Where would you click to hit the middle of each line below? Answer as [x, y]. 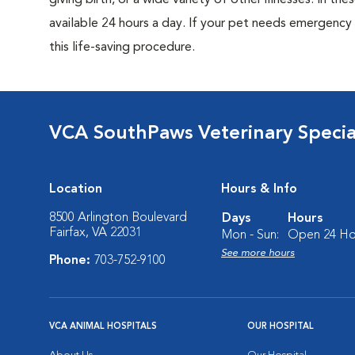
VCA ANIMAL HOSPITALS [103, 327]
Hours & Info [259, 189]
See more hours [258, 253]
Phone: [72, 261]
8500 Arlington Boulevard [118, 218]
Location [76, 189]
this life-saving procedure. [122, 48]
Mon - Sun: [250, 235]
